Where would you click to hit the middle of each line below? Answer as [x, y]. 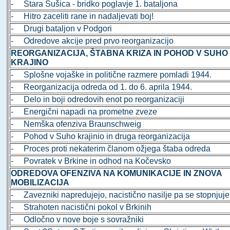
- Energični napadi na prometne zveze [84, 112]
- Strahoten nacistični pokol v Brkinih [81, 207]
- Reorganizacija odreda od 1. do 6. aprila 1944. [102, 87]
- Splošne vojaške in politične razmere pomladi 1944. [111, 75]
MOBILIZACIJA [40, 183]
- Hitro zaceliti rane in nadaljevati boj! [82, 16]
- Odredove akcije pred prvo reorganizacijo [92, 41]
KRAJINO [30, 63]
